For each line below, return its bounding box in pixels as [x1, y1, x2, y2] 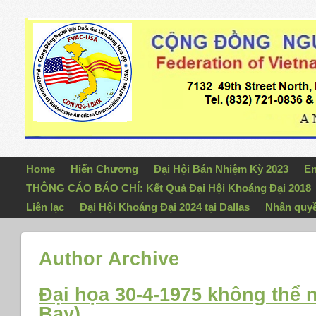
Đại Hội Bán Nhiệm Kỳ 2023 [154, 163, 289, 175]
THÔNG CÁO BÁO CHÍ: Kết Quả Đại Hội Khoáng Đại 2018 [26, 182, 312, 194]
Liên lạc [26, 201, 65, 213]
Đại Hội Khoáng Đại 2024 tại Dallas [80, 201, 250, 213]
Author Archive [39, 248, 179, 269]
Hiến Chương [71, 163, 139, 175]
